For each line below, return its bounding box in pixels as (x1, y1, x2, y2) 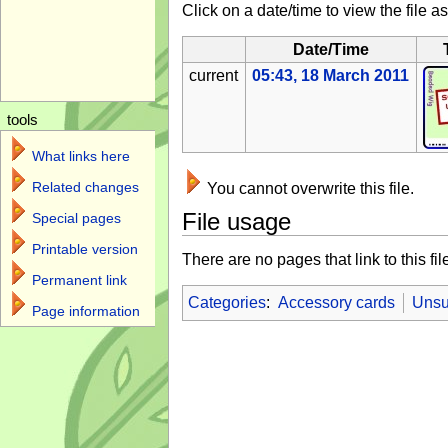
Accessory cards (277, 294, 395, 311)
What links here (31, 147, 130, 164)
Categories (187, 294, 266, 311)
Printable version (31, 240, 138, 257)
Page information (31, 302, 140, 319)
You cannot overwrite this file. (207, 179, 415, 197)
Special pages (31, 209, 121, 226)
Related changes (31, 178, 139, 195)
